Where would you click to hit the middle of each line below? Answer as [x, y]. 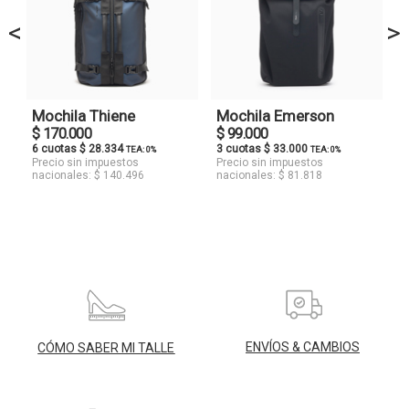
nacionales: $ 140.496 [88, 175]
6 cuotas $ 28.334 [79, 148]
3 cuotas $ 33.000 [263, 148]
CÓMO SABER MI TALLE [106, 347]
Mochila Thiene [83, 115]
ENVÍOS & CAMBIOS [303, 346]
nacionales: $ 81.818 [269, 175]
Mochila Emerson [275, 115]
